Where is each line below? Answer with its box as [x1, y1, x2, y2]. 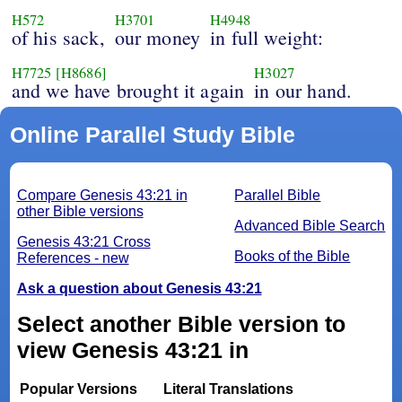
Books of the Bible [234, 249, 351, 265]
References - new [16, 250, 129, 267]
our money [114, 24, 201, 51]
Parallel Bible [234, 188, 321, 204]
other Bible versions [16, 204, 144, 220]
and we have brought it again [11, 77, 245, 104]
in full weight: [210, 24, 324, 51]
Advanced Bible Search [234, 218, 386, 234]
